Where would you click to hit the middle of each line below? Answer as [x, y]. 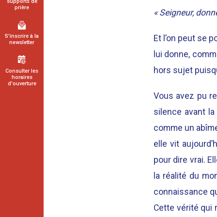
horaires [22, 77]
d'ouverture [22, 84]
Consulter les [22, 71]
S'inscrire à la [22, 36]
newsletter [22, 42]
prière [22, 8]
